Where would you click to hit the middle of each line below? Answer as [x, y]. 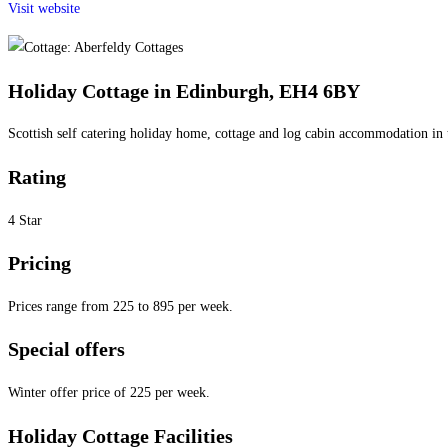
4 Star [25, 220]
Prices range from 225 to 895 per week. [120, 306]
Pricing [39, 263]
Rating [37, 177]
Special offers [66, 349]
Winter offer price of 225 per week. [109, 392]
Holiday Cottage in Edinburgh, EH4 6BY [184, 90]
